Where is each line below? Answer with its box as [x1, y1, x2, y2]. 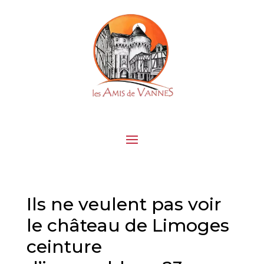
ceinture [26, 236, 102, 258]
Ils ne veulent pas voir [26, 193, 222, 216]
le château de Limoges [26, 214, 229, 237]
